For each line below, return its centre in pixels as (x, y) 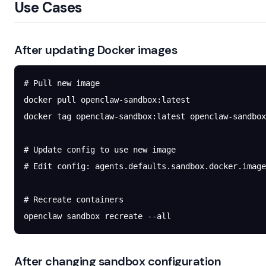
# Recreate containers (74, 199)
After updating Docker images (96, 50)
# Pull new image (62, 83)
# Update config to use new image (100, 150)
